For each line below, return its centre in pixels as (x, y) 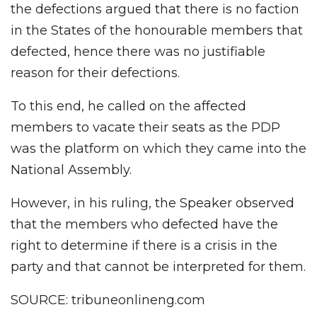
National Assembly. (71, 170)
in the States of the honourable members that (157, 31)
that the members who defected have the (144, 225)
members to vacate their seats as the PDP (145, 128)
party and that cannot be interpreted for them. (158, 267)
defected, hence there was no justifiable (138, 52)
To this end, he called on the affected (128, 106)
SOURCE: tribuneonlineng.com (108, 300)
